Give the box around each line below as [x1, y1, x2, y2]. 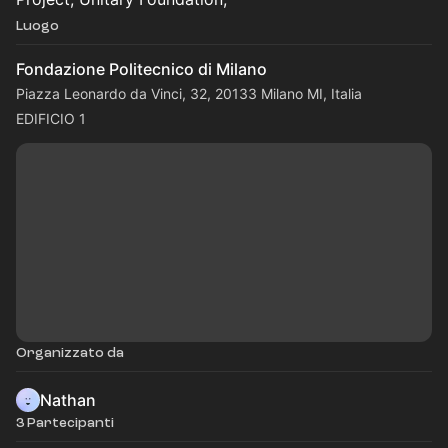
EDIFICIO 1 [16, 110, 86, 127]
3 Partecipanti [16, 415, 114, 430]
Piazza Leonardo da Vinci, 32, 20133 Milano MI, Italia [16, 85, 362, 102]
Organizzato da [16, 345, 124, 360]
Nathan [40, 390, 96, 410]
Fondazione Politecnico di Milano [16, 59, 267, 79]
